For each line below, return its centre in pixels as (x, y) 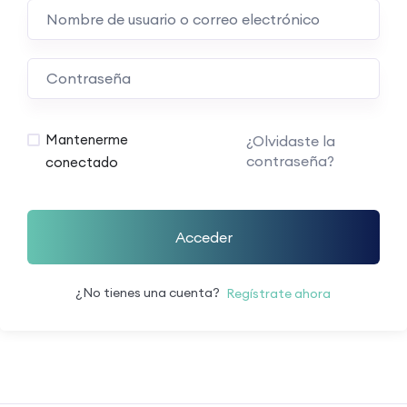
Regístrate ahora (278, 294)
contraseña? (291, 161)
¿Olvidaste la (290, 141)
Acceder (203, 238)
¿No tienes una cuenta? (150, 293)
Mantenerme (87, 140)
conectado (82, 163)
